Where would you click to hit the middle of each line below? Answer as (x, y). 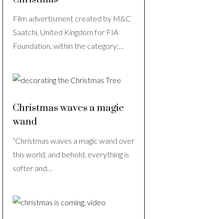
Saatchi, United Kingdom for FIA (66, 32)
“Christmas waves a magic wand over (74, 141)
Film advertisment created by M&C (72, 19)
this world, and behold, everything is (71, 154)
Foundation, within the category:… (68, 46)
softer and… (33, 168)
